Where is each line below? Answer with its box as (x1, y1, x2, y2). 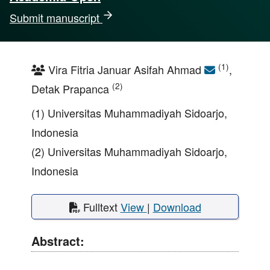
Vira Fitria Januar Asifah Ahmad (45, 61, 204, 77)
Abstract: (31, 231, 84, 250)
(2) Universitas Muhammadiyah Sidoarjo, (31, 143, 227, 159)
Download (152, 198, 201, 215)
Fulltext (80, 198, 121, 215)
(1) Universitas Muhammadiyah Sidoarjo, (31, 104, 227, 121)
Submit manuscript (10, 9, 102, 25)
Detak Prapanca (31, 80, 112, 96)
